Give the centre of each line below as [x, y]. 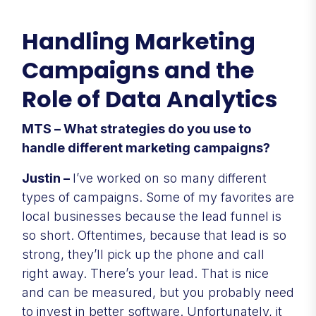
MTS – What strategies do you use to [136, 128]
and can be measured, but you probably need [158, 292]
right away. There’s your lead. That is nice [145, 273]
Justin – [47, 178]
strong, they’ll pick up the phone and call [143, 254]
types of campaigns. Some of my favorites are [158, 197]
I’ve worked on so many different [170, 178]
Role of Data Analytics [150, 99]
